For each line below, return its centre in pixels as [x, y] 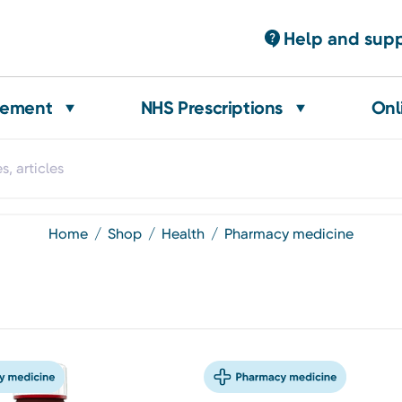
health [188, 233]
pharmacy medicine [293, 233]
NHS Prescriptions [211, 108]
